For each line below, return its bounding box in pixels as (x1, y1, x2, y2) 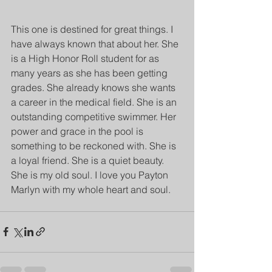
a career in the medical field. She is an (11, 95, 179, 108)
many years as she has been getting (11, 66, 170, 79)
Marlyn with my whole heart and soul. (11, 183, 171, 195)
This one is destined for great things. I (11, 22, 175, 35)
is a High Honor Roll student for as (11, 52, 161, 64)
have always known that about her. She (11, 37, 181, 50)
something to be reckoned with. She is (11, 139, 178, 152)
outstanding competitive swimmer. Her (11, 110, 178, 123)
